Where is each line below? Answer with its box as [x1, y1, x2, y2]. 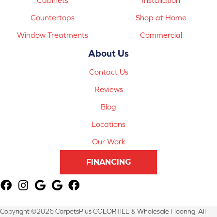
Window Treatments [17, 30, 89, 39]
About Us [88, 47, 129, 59]
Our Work [92, 137, 125, 146]
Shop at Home [136, 13, 187, 22]
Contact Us [89, 67, 128, 76]
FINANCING [86, 157, 131, 167]
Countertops [31, 13, 75, 22]
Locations [92, 119, 125, 128]
